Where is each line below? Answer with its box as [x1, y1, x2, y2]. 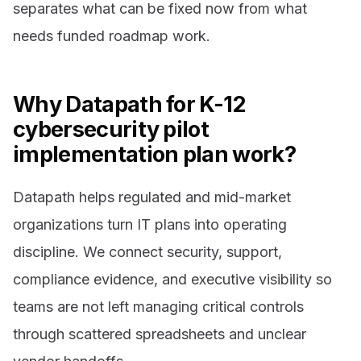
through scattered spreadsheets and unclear [13, 326, 306, 343]
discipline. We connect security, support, [13, 243, 282, 261]
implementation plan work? [13, 140, 297, 168]
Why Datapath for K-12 [13, 90, 246, 118]
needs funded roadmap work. [13, 27, 210, 44]
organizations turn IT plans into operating [13, 216, 287, 234]
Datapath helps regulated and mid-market [13, 189, 291, 206]
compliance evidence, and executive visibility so [13, 271, 332, 288]
